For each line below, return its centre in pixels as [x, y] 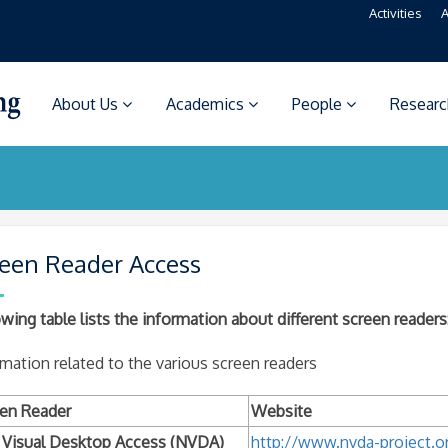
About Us [87, 104]
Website [281, 411]
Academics [207, 104]
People [319, 104]
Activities [395, 13]
